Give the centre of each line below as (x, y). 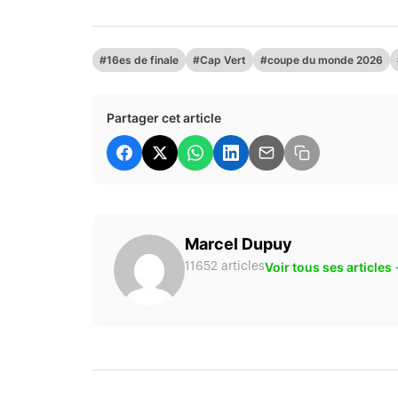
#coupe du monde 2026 (322, 60)
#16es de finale (139, 60)
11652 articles (225, 267)
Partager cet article (164, 118)
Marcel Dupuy (239, 244)
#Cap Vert (219, 60)
